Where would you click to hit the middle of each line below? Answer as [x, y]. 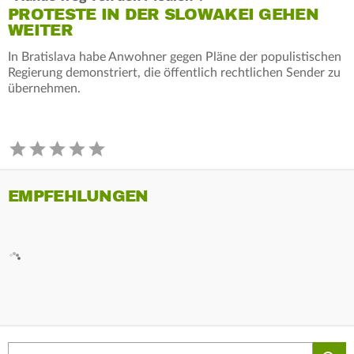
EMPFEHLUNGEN [78, 196]
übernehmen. [44, 88]
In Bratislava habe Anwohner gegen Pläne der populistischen [175, 56]
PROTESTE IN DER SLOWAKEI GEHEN [163, 14]
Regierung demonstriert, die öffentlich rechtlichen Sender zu [174, 72]
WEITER [40, 30]
